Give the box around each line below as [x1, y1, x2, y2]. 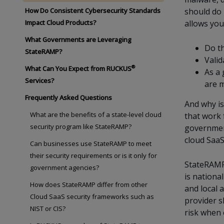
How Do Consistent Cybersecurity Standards [25, 6, 160, 15]
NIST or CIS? [30, 204, 65, 213]
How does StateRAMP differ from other [30, 180, 147, 189]
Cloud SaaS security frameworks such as [30, 192, 154, 201]
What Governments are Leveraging [25, 35, 131, 44]
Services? [25, 76, 54, 85]
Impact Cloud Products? [25, 18, 96, 27]
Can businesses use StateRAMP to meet [30, 139, 151, 148]
